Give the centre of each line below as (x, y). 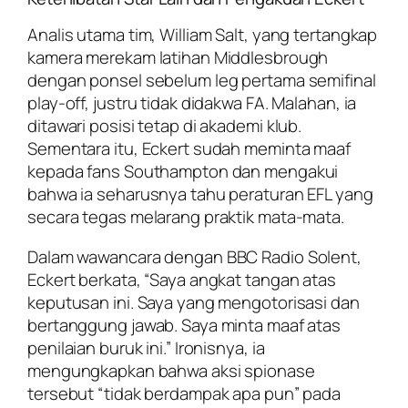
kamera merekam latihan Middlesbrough (178, 58)
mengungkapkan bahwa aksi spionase (171, 370)
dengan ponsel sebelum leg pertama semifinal (202, 81)
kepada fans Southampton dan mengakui (183, 172)
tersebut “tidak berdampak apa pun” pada (184, 393)
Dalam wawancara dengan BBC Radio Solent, (194, 256)
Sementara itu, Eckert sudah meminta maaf (189, 149)
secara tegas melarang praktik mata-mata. (186, 217)
